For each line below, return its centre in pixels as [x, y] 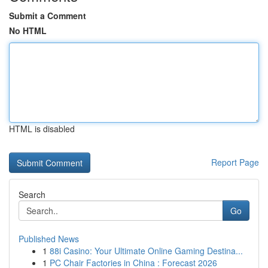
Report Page [235, 162]
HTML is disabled [42, 129]
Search [32, 194]
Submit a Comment [48, 16]
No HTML [28, 31]
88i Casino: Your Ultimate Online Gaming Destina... [146, 251]
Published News [49, 239]
